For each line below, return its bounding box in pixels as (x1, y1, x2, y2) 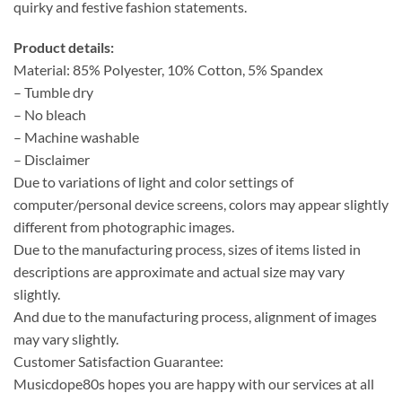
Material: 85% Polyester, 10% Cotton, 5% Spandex (13, 61, 323, 79)
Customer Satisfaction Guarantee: (13, 353, 223, 371)
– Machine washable (13, 128, 139, 146)
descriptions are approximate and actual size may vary (13, 263, 345, 281)
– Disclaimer (13, 151, 90, 169)
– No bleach (13, 106, 86, 124)
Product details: (13, 39, 114, 57)
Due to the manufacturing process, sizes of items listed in (13, 240, 361, 258)
